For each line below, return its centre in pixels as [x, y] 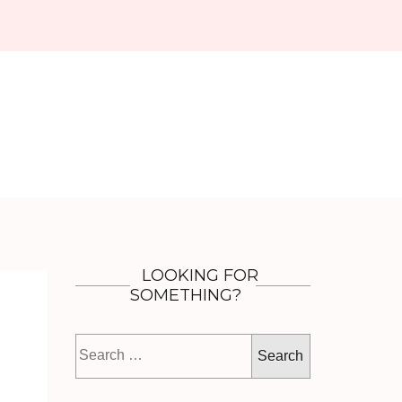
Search [264, 344]
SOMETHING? [185, 295]
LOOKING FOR [200, 275]
